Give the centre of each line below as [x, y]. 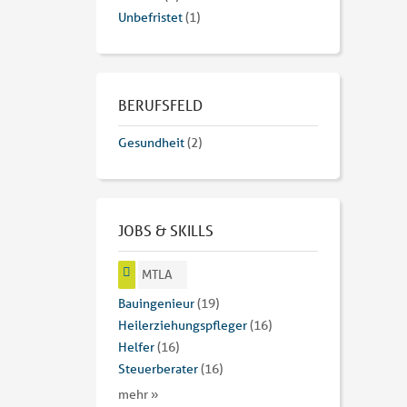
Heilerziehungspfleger [183, 326]
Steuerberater [158, 369]
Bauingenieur [156, 304]
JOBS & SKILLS [166, 231]
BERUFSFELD [160, 105]
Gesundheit [151, 143]
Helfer [136, 347]
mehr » [139, 395]
